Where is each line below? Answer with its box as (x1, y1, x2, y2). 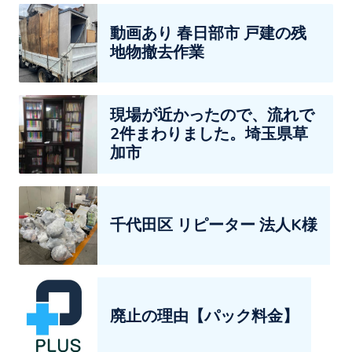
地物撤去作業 (110, 41, 204, 63)
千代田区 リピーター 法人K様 (110, 214, 317, 236)
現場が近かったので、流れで (110, 104, 314, 126)
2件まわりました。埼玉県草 (110, 123, 308, 145)
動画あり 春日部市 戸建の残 (110, 22, 306, 44)
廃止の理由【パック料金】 (110, 305, 299, 327)
